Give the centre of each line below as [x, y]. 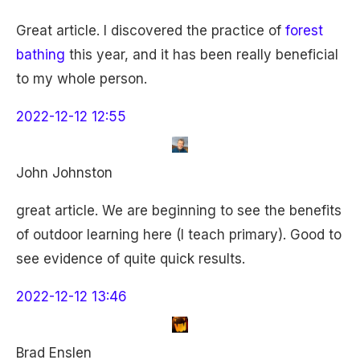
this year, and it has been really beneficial [202, 55]
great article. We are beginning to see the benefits [179, 211]
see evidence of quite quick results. [131, 259]
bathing [41, 55]
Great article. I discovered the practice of [151, 31]
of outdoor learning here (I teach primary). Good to [179, 235]
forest [304, 31]
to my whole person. [82, 79]
